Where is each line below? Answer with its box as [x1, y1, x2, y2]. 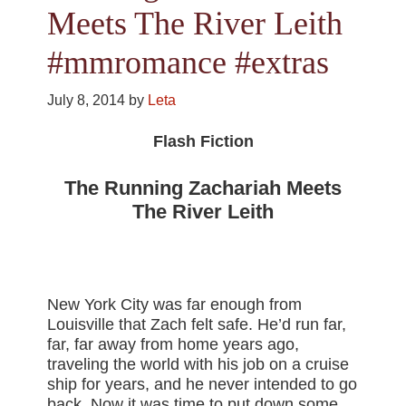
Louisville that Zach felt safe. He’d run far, [47, 315, 347, 334]
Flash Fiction [152, 132, 254, 151]
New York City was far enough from [47, 295, 303, 314]
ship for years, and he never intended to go [47, 375, 358, 394]
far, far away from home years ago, [47, 335, 300, 354]
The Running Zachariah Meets [64, 177, 342, 200]
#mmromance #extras [47, 44, 330, 82]
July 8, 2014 [47, 92, 126, 109]
